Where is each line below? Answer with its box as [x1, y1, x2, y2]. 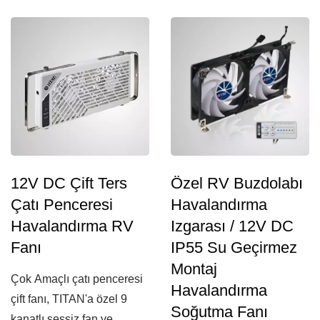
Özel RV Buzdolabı [171, 174, 303, 192]
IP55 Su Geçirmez [171, 239, 297, 256]
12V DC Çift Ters [11, 174, 127, 192]
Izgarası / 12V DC [171, 217, 294, 235]
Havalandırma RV [11, 217, 134, 235]
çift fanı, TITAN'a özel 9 [11, 293, 127, 305]
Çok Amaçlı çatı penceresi [11, 273, 143, 285]
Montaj [171, 260, 217, 278]
